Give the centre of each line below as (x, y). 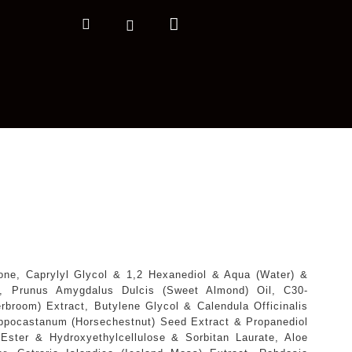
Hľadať (111, 24)
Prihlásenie (168, 25)
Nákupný (211, 23)
